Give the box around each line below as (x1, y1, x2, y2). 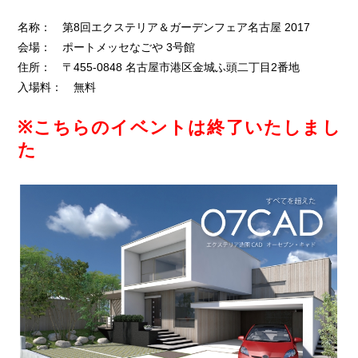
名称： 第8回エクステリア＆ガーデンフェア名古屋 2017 (18, 21, 311, 34)
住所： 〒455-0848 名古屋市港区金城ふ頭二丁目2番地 (18, 61, 300, 74)
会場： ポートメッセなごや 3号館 (18, 41, 196, 54)
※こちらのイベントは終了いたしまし (18, 117, 340, 137)
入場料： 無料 (18, 81, 97, 93)
